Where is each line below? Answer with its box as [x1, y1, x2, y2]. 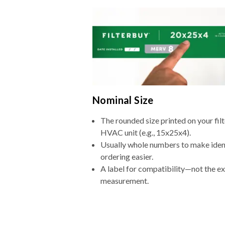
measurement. [100, 176, 149, 186]
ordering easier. [100, 152, 153, 162]
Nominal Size [92, 94, 154, 106]
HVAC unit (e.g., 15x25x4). [100, 128, 191, 138]
